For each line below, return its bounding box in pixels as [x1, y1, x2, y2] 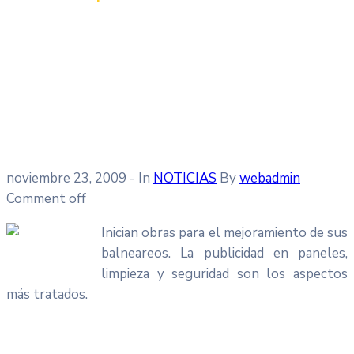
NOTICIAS [153, 168, 217, 187]
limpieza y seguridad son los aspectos [101, 264, 348, 283]
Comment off [6, 189, 86, 208]
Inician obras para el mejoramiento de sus [101, 223, 348, 242]
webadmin [239, 168, 300, 187]
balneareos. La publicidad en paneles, [101, 243, 348, 262]
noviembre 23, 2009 [6, 168, 126, 187]
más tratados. [6, 284, 88, 303]
